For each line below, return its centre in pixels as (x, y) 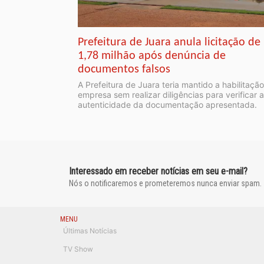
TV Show (78, 249)
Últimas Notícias (90, 230)
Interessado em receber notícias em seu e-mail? (158, 171)
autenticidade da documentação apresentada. (167, 104)
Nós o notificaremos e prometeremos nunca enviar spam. (165, 183)
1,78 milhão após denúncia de (152, 56)
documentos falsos (124, 69)
